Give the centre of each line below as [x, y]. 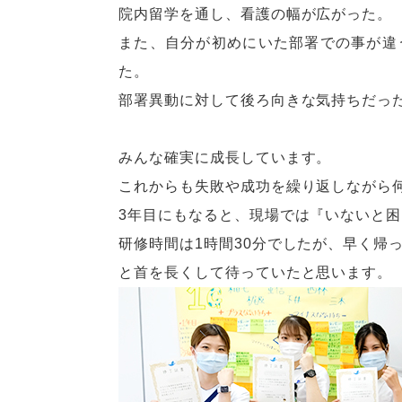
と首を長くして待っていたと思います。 [256, 272]
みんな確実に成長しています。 [225, 157]
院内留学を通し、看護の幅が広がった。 [256, 14]
